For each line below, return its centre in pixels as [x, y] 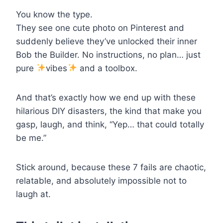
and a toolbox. [107, 68]
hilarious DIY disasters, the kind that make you [109, 111]
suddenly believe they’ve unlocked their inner [107, 41]
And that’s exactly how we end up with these [106, 97]
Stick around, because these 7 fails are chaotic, [111, 167]
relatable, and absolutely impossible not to [101, 180]
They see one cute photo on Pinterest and [100, 28]
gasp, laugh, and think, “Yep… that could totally [110, 124]
